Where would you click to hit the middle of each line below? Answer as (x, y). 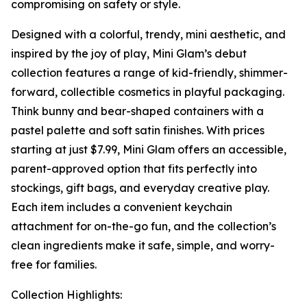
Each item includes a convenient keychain (122, 207)
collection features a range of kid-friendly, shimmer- (149, 72)
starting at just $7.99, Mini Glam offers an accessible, (149, 149)
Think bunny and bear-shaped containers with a (137, 111)
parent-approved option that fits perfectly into (134, 168)
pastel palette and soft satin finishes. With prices (138, 130)
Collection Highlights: (66, 294)
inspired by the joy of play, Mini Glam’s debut (129, 53)
